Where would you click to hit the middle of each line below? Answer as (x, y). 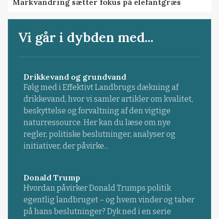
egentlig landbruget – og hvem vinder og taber (109, 199)
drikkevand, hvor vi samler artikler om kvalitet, (108, 99)
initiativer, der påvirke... (66, 146)
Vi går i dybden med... (86, 37)
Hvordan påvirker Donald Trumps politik (97, 188)
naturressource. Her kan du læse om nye (97, 123)
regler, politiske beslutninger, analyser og (99, 134)
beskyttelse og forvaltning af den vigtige (97, 111)
